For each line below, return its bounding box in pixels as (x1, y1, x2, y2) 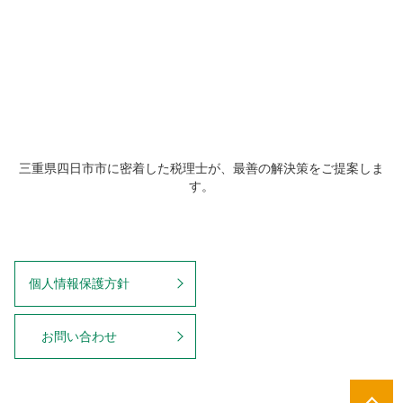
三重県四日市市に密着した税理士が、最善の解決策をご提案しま (19, 160, 384, 175)
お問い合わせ (40, 329, 117, 345)
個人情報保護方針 (28, 276, 130, 291)
